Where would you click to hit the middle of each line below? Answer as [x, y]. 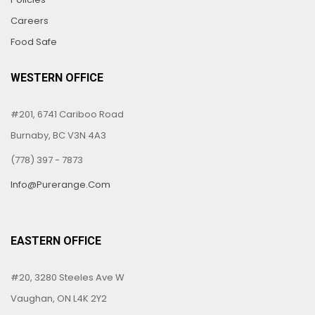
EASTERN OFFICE [56, 240]
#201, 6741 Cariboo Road [67, 114]
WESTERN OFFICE [57, 77]
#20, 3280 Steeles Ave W [67, 277]
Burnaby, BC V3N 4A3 [58, 135]
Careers [30, 20]
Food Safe [34, 41]
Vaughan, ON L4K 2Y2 [59, 298]
